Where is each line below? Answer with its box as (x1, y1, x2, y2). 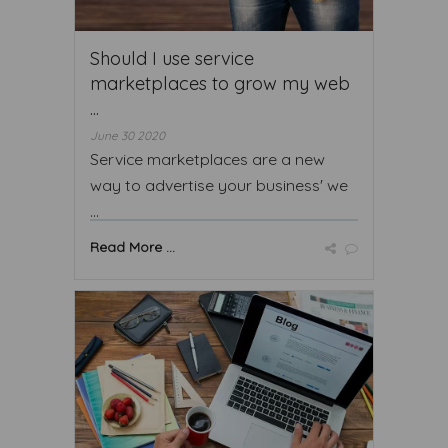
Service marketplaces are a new (90, 148, 325, 169)
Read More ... (90, 238, 175, 255)
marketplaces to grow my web (90, 71, 350, 95)
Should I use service (90, 46, 254, 70)
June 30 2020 (90, 127, 165, 143)
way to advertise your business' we (90, 174, 348, 195)
